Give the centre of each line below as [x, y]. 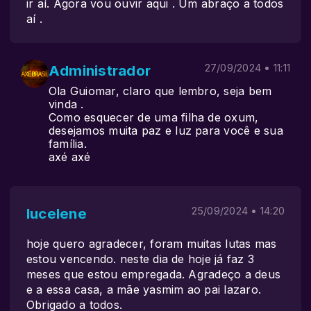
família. [68, 144]
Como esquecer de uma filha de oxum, [154, 117]
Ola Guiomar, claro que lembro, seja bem [160, 91]
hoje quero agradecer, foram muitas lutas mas [152, 244]
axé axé [70, 157]
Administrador [100, 70]
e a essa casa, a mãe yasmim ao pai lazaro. [144, 289]
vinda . [66, 104]
